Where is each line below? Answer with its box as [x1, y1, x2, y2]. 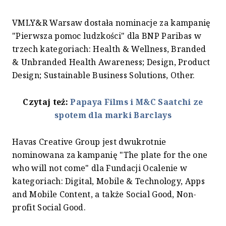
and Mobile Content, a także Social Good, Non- [12, 188, 197, 200]
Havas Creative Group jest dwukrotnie [12, 136, 166, 147]
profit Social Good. [12, 201, 86, 213]
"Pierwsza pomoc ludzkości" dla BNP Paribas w [12, 30, 202, 41]
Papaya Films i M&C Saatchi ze [70, 96, 203, 107]
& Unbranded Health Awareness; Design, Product [12, 56, 210, 68]
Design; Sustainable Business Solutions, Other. [12, 69, 195, 81]
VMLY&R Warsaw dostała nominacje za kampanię [12, 17, 211, 28]
